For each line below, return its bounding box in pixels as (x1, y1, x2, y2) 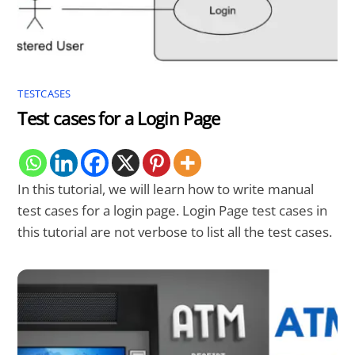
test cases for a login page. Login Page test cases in (17, 201, 328, 220)
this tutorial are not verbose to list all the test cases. (17, 223, 333, 242)
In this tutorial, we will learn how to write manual (17, 180, 315, 199)
